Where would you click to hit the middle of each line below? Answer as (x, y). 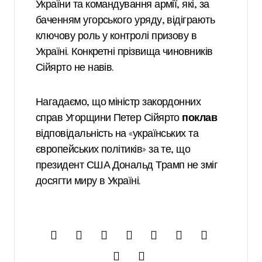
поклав (200, 118)
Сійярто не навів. (75, 68)
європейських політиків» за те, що (113, 150)
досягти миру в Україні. (88, 182)
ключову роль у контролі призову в (116, 37)
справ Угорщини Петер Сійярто (109, 118)
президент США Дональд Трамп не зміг (127, 166)
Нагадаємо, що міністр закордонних (118, 103)
